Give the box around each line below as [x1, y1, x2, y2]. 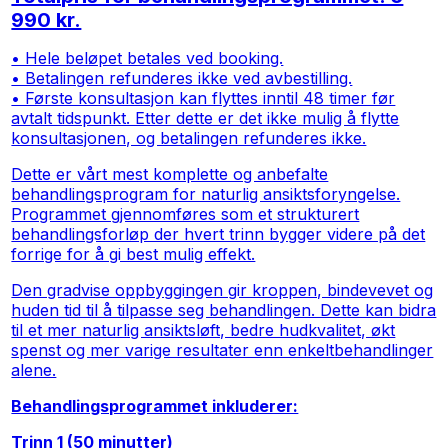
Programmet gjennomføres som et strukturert [11, 203, 360, 224]
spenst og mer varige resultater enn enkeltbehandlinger [11, 339, 434, 360]
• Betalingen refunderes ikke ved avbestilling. [11, 67, 353, 88]
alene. [11, 359, 57, 380]
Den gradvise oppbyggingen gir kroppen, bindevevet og [11, 279, 434, 300]
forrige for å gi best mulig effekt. [11, 243, 256, 264]
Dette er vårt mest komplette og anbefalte [11, 163, 329, 184]
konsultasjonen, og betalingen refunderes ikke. [11, 127, 367, 148]
